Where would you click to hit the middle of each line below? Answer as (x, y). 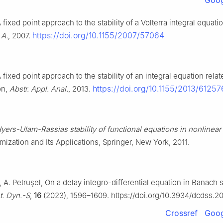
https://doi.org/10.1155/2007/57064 (98, 36)
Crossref (181, 213)
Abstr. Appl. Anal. (39, 89)
